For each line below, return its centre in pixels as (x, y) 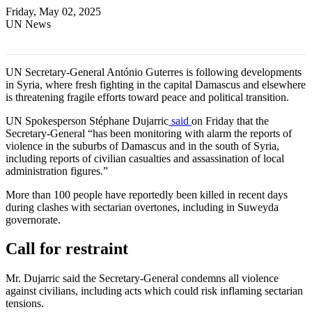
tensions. (25, 304)
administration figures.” (57, 171)
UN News (28, 24)
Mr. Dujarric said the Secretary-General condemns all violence (142, 279)
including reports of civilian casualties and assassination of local (145, 158)
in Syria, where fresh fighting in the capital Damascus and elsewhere (156, 84)
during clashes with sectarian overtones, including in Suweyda (142, 207)
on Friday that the (230, 120)
